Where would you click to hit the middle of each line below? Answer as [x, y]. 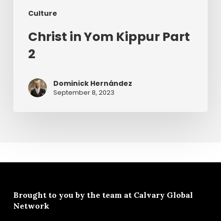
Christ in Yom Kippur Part [109, 37]
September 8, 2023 [84, 93]
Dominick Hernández [92, 84]
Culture [42, 14]
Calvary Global [163, 195]
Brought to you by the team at [73, 195]
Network [31, 206]
